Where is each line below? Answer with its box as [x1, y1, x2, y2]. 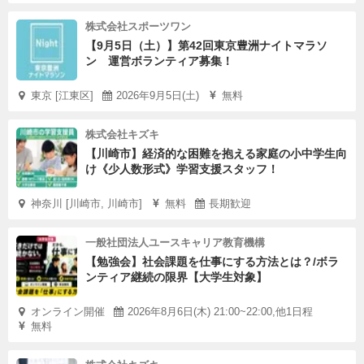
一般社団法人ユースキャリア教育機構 [85, 236, 265, 249]
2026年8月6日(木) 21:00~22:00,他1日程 [128, 305, 313, 318]
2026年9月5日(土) [116, 89, 199, 102]
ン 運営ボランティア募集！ [85, 54, 233, 67]
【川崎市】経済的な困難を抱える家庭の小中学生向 [85, 147, 347, 160]
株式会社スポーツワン [85, 20, 191, 32]
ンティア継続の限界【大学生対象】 [85, 271, 267, 284]
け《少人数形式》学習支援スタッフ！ [85, 162, 279, 175]
